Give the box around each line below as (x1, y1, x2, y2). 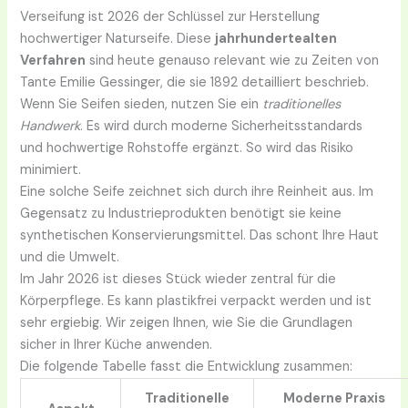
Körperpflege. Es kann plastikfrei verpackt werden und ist (20, 292, 372, 311)
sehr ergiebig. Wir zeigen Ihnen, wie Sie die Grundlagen (20, 314, 353, 332)
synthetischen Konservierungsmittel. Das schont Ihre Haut (20, 227, 380, 245)
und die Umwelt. (20, 249, 120, 267)
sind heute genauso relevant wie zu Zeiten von (86, 52, 380, 70)
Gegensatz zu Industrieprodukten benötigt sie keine (20, 205, 342, 223)
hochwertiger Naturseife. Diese (20, 30, 216, 48)
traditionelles (262, 96, 342, 114)
